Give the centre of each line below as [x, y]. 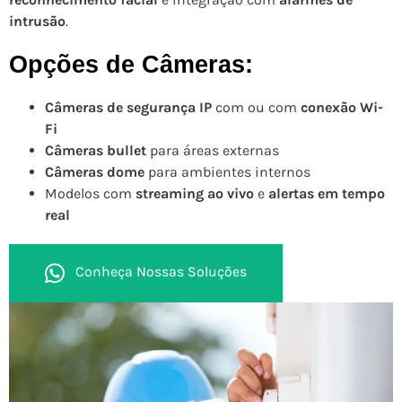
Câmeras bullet [96, 150]
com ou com [256, 107]
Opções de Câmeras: [131, 64]
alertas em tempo [327, 193]
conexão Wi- [342, 107]
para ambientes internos [227, 171]
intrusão [37, 22]
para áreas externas [213, 150]
